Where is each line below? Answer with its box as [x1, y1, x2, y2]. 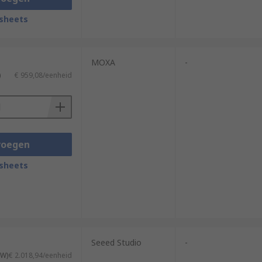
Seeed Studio [91, 237, 142, 248]
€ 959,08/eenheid [14, 70, 72, 80]
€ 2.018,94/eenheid [8, 250, 72, 260]
